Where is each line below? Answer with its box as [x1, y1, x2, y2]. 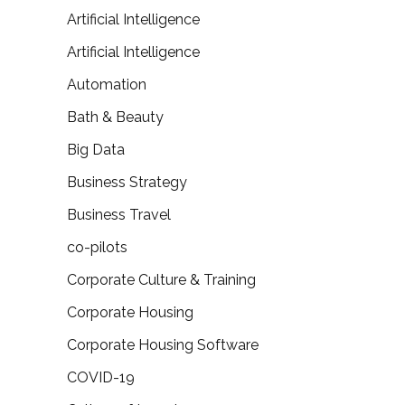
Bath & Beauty [67, 108, 164, 126]
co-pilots [67, 239, 127, 256]
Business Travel [67, 206, 171, 223]
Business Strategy [67, 174, 187, 191]
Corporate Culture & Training [67, 271, 256, 288]
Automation [67, 76, 146, 93]
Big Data [67, 141, 125, 158]
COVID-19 [67, 369, 135, 386]
